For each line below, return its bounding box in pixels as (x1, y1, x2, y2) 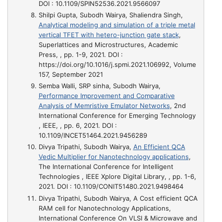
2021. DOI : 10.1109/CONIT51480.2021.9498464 (38, 182, 183, 191)
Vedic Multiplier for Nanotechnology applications (38, 153, 189, 161)
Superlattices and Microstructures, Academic (38, 40, 178, 49)
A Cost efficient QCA (133, 194, 198, 202)
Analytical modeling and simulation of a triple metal (38, 20, 195, 29)
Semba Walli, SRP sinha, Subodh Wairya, (38, 82, 161, 90)
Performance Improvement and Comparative (38, 92, 175, 100)
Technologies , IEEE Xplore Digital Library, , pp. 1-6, (38, 172, 196, 181)
